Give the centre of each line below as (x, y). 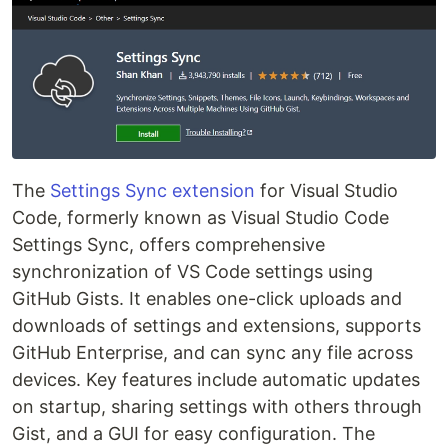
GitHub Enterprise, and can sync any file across (212, 352)
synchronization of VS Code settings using (192, 271)
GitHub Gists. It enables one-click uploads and (207, 298)
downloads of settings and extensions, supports (216, 325)
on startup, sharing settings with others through (217, 406)
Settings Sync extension (152, 190)
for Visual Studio (326, 190)
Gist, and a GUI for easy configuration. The (193, 433)
